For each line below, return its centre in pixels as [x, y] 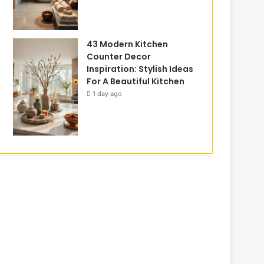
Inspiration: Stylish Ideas [140, 69]
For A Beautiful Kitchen [136, 81]
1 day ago [108, 93]
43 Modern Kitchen [128, 44]
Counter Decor [119, 56]
